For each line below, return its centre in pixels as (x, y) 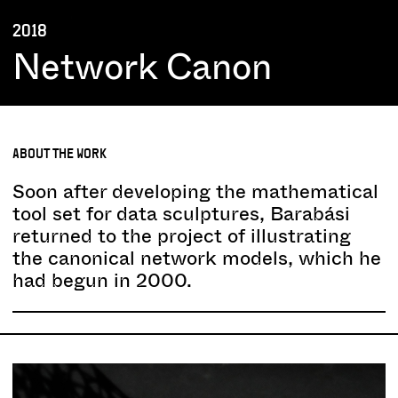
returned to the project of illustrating (182, 236)
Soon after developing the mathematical (195, 192)
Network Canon (142, 68)
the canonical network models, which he (197, 259)
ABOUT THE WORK (60, 154)
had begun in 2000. (102, 281)
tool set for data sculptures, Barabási (181, 214)
